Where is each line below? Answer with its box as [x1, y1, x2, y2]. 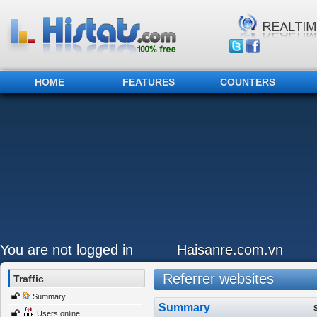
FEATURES [122, 76, 175, 88]
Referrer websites [154, 271, 274, 287]
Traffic [13, 273, 44, 284]
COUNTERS [220, 76, 275, 88]
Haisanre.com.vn [177, 242, 283, 258]
